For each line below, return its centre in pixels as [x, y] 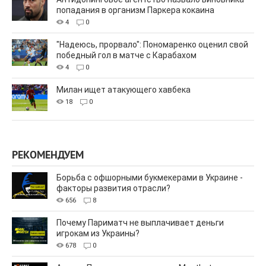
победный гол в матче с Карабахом [126, 56]
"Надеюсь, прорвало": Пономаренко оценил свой [152, 45]
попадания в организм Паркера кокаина [135, 10]
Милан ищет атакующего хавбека [123, 90]
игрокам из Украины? [98, 234]
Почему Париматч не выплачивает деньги [140, 223]
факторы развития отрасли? [113, 189]
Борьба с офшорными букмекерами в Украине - [150, 178]
